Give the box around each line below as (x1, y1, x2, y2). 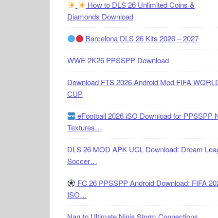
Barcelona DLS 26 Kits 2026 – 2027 (84, 33, 199, 43)
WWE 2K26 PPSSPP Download (67, 55, 169, 65)
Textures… (67, 122, 102, 132)
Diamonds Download (67, 11, 133, 21)
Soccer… (67, 156, 97, 166)
